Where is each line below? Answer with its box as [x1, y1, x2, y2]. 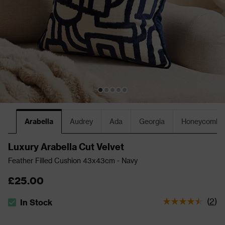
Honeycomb [181, 117, 220, 126]
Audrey [70, 117, 93, 126]
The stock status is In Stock [8, 201, 111, 211]
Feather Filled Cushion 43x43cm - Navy [8, 156, 138, 165]
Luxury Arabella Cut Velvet [8, 141, 124, 152]
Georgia [139, 117, 165, 126]
